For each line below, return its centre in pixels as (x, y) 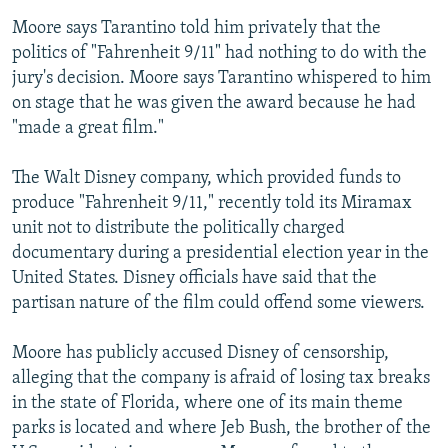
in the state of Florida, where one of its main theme (207, 403)
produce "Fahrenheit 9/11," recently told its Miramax (212, 203)
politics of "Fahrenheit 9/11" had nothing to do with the (219, 53)
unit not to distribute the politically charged (178, 228)
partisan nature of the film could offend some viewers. (218, 303)
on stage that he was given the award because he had (214, 103)
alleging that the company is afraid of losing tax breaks (221, 378)
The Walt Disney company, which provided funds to (206, 178)
